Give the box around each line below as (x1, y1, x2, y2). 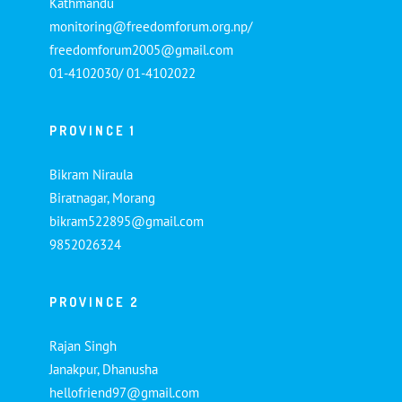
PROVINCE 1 (49, 122, 136, 138)
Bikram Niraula (49, 165, 133, 183)
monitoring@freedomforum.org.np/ (49, 17, 252, 35)
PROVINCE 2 (49, 293, 140, 310)
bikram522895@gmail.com (49, 212, 204, 230)
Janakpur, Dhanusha (49, 360, 158, 378)
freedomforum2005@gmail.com (49, 40, 233, 58)
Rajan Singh (49, 336, 117, 354)
